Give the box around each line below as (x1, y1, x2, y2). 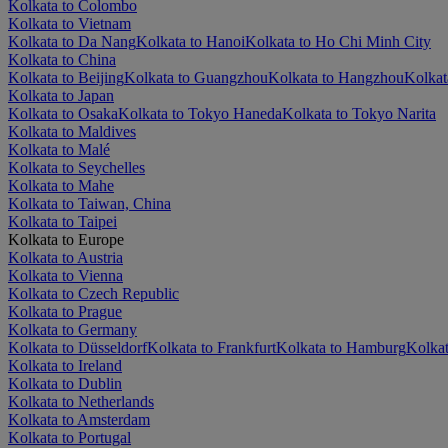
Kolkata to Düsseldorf (8, 338, 147, 356)
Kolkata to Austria (8, 248, 123, 266)
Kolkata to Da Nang (8, 32, 136, 50)
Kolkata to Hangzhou (268, 68, 404, 86)
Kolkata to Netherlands (8, 392, 154, 410)
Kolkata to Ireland (8, 356, 122, 374)
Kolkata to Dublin (8, 374, 122, 392)
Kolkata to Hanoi (136, 32, 245, 50)
